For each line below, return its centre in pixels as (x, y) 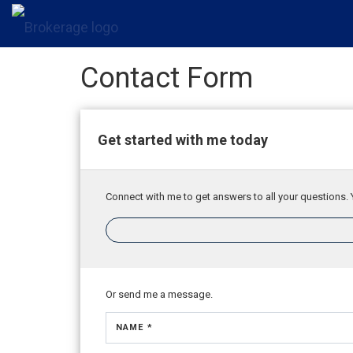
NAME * (134, 327)
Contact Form (167, 78)
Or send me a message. (159, 294)
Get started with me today (183, 139)
